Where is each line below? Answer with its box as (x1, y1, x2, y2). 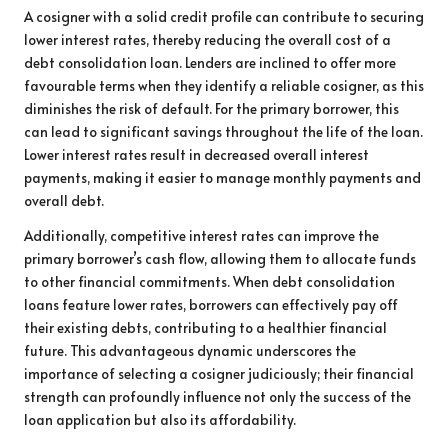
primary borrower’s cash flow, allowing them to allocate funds (24, 248, 416, 268)
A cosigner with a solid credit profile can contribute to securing (24, 6, 424, 26)
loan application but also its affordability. (24, 409, 296, 429)
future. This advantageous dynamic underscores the (24, 340, 356, 360)
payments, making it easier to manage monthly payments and (24, 167, 421, 187)
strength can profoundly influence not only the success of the (24, 386, 411, 406)
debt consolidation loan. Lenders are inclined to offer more (24, 52, 396, 72)
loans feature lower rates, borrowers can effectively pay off (24, 294, 398, 314)
